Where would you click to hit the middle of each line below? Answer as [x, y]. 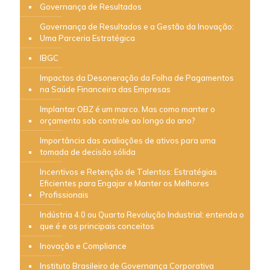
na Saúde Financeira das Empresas [105, 89]
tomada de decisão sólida [88, 152]
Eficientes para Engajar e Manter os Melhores [124, 183]
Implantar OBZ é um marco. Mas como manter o [127, 109]
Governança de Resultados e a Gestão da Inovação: [137, 26]
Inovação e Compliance [83, 246]
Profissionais [64, 194]
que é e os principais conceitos [97, 226]
